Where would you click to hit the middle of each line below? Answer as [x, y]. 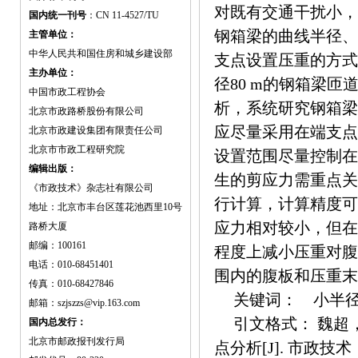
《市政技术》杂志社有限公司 [91, 188]
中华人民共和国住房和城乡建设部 [102, 54]
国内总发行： [58, 322]
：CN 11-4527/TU [123, 15]
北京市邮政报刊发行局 [77, 341]
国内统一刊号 [58, 15]
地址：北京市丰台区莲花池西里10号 [105, 207]
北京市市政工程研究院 [77, 149]
